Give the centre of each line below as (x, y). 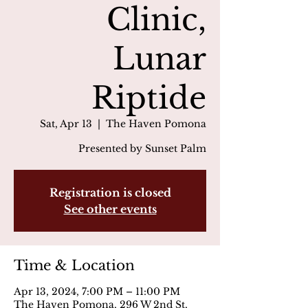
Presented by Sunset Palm (142, 148)
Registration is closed (110, 192)
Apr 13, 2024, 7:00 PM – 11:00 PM (97, 291)
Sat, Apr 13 (66, 124)
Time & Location (74, 265)
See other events (110, 209)
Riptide (149, 98)
